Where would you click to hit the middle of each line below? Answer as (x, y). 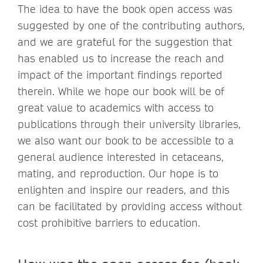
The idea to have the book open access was (125, 9)
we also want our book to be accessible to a (126, 140)
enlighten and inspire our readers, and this (124, 190)
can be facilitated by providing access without (130, 206)
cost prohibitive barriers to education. (112, 222)
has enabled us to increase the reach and (121, 58)
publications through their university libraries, (129, 124)
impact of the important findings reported (120, 75)
